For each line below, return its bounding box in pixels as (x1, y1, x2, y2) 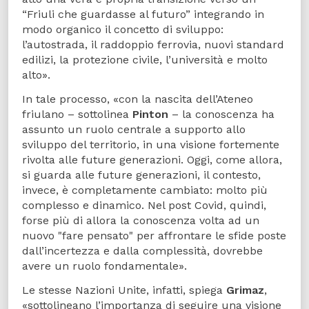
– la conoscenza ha (168, 107, 275, 121)
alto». (22, 68, 54, 81)
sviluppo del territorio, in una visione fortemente (22, 137, 279, 151)
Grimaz (226, 283, 264, 297)
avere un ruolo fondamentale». (22, 259, 190, 272)
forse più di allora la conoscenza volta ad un (22, 213, 259, 227)
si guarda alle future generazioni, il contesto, (22, 168, 261, 181)
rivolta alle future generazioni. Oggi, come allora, (22, 152, 282, 166)
